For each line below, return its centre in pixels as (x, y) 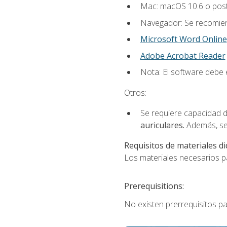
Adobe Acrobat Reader (183, 55)
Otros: (135, 92)
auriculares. (163, 125)
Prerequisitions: (154, 186)
